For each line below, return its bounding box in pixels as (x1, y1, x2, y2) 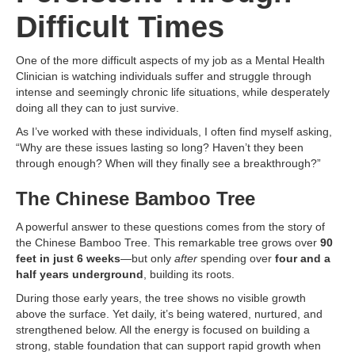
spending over (197, 252, 275, 265)
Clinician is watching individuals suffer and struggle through (16, 70, 311, 82)
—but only (120, 252, 174, 265)
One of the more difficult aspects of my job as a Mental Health (16, 54, 325, 67)
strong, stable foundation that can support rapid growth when (16, 339, 321, 352)
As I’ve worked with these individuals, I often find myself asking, (16, 125, 332, 138)
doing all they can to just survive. (16, 101, 179, 114)
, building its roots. (143, 268, 235, 281)
